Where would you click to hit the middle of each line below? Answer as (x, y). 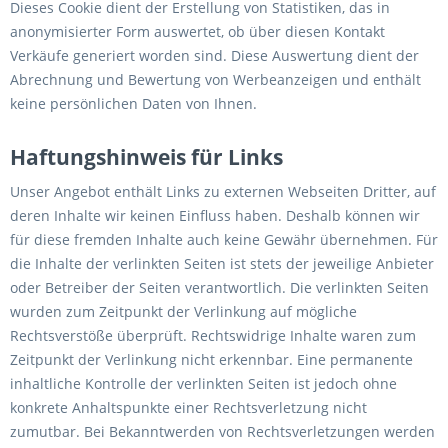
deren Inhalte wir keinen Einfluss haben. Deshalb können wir (215, 215)
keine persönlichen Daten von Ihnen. (133, 103)
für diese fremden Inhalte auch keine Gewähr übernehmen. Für (224, 239)
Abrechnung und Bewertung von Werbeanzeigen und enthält (215, 79)
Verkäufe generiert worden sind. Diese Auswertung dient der (214, 55)
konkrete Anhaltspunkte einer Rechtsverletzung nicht (188, 407)
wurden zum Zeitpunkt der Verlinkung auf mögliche (183, 311)
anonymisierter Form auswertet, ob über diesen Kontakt (197, 31)
